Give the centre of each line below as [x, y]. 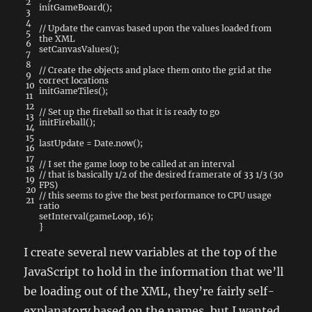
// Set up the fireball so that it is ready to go [130, 111]
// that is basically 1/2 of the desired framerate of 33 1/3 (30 [162, 174]
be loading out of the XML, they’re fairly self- [149, 291]
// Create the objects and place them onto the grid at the [156, 70]
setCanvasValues [75, 49]
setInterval [63, 216]
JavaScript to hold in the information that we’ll [154, 271]
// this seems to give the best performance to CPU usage [156, 195]
